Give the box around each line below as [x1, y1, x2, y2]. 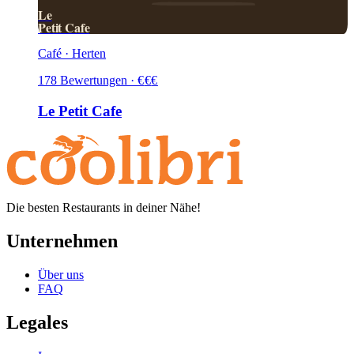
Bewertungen [60, 73, 127, 88]
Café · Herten [38, 47, 106, 61]
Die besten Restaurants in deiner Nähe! [6, 200, 201, 214]
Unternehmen [6, 230, 118, 251]
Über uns [38, 267, 84, 281]
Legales [6, 311, 68, 333]
